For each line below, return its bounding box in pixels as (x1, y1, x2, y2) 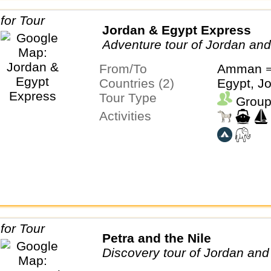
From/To (106, 61, 147, 76)
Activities (107, 108, 151, 123)
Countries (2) (108, 76, 174, 90)
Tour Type (105, 90, 157, 105)
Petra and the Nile (102, 230, 211, 245)
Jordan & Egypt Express (102, 23, 251, 38)
